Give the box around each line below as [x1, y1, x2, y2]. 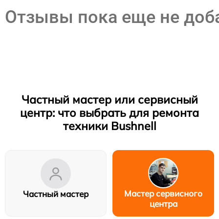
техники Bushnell [63, 118, 156, 133]
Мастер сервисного [124, 188, 202, 198]
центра [149, 198, 177, 209]
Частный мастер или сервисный [21, 92, 198, 107]
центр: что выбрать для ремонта [20, 105, 199, 120]
